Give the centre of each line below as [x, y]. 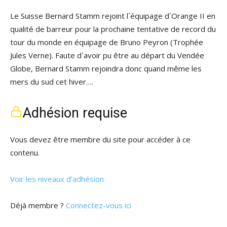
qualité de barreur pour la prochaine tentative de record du [113, 29]
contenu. [25, 153]
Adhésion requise [75, 113]
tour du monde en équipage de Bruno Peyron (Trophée [107, 42]
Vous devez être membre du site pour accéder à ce [100, 139]
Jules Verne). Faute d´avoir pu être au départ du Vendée [107, 55]
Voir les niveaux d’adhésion [57, 179]
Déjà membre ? [38, 205]
